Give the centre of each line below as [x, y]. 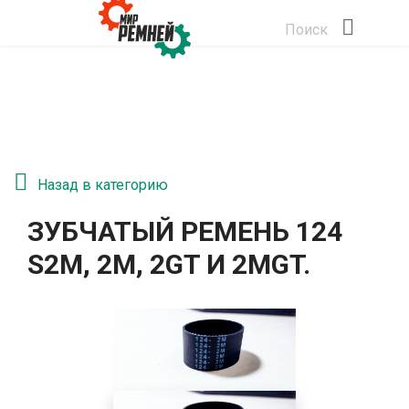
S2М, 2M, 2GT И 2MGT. [169, 264]
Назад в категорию [103, 185]
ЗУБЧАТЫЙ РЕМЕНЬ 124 [185, 231]
